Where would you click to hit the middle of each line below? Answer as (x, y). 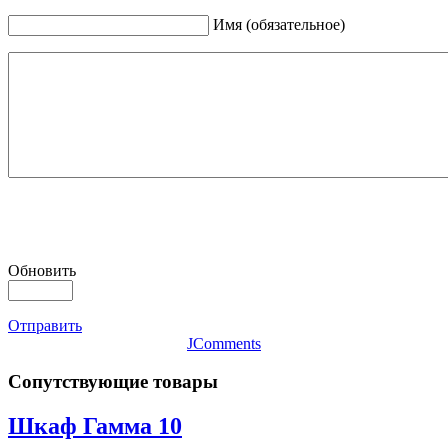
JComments (224, 343)
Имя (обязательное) (279, 24)
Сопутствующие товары (113, 382)
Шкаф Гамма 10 (95, 426)
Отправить (45, 325)
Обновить (42, 270)
